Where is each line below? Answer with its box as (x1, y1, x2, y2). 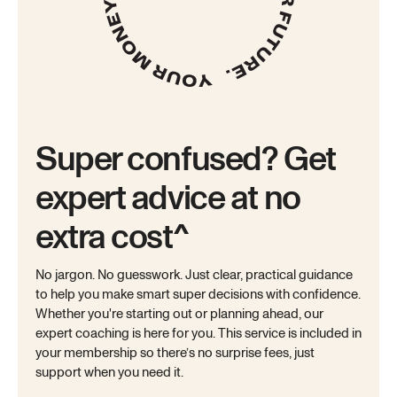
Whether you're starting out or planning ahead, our (35, 305, 323, 324)
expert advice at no (35, 175, 300, 222)
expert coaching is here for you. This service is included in (35, 324, 362, 344)
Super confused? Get (35, 136, 336, 183)
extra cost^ (35, 214, 189, 261)
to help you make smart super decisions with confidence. (35, 285, 361, 305)
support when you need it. (35, 363, 186, 383)
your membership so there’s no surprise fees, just (35, 344, 315, 363)
